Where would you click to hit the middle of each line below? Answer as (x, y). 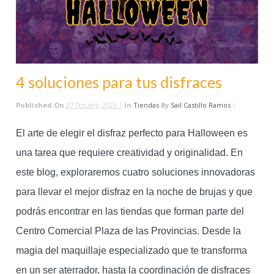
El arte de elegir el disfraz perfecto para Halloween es (131, 133)
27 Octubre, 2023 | (94, 105)
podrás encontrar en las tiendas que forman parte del (130, 211)
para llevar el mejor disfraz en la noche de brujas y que (134, 191)
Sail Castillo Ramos (200, 105)
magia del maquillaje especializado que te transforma (131, 250)
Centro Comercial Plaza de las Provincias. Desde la (128, 231)
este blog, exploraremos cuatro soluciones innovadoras (135, 172)
